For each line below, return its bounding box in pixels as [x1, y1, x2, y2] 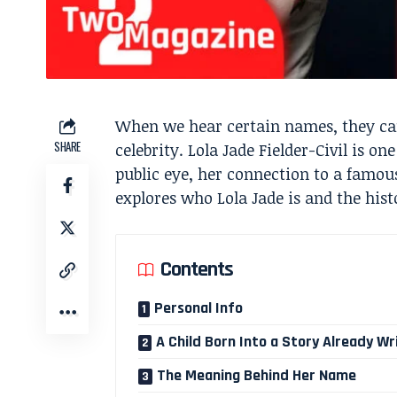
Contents [160, 255, 233, 283]
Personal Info [154, 297, 243, 318]
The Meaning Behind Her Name [157, 364, 356, 385]
